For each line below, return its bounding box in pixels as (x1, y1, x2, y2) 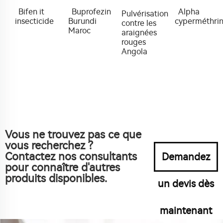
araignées (121, 27, 157, 37)
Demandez (161, 150, 210, 163)
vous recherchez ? (5, 139, 93, 152)
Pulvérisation (121, 8, 168, 18)
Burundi (68, 16, 97, 26)
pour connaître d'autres (5, 161, 120, 174)
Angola (121, 46, 147, 56)
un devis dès (157, 177, 214, 190)
